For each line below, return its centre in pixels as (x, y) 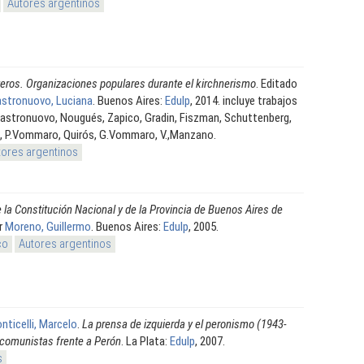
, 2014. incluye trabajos (244, 100)
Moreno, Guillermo (48, 226)
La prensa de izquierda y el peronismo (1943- (184, 324)
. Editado (277, 83)
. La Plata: (145, 341)
